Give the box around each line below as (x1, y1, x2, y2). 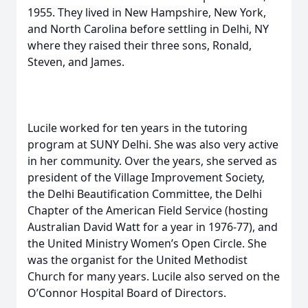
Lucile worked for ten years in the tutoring (27, 120, 247, 135)
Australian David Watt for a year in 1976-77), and (27, 219, 278, 234)
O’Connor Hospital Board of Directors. (27, 285, 226, 300)
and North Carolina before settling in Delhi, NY (27, 21, 269, 36)
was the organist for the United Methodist (27, 252, 247, 267)
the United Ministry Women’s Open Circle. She (27, 236, 267, 251)
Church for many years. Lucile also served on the (27, 269, 280, 284)
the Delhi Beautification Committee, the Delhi (27, 186, 262, 201)
